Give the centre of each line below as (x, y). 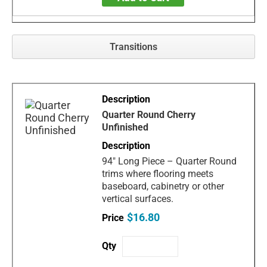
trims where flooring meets (158, 173)
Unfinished (125, 127)
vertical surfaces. (138, 198)
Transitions (133, 46)
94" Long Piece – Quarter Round (170, 161)
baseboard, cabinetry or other (163, 186)
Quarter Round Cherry (149, 114)
